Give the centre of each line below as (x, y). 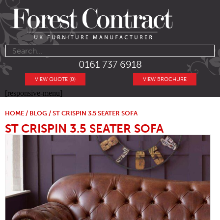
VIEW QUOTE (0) (55, 80)
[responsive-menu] (34, 93)
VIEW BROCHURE (165, 80)
